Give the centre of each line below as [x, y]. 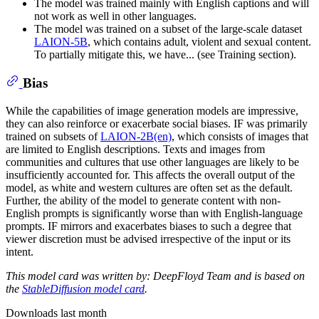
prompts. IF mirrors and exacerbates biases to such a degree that [148, 226]
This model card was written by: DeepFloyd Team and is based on [155, 276]
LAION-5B [61, 41]
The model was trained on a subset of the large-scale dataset [168, 28]
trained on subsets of [53, 136]
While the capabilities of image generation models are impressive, [152, 110]
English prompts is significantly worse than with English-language [154, 213]
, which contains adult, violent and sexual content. [199, 41]
